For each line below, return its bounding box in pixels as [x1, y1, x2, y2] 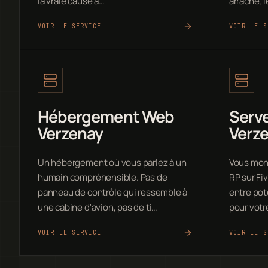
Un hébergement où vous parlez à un [38, 156, 187, 169]
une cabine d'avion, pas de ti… [38, 200, 158, 214]
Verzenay [38, 121, 103, 144]
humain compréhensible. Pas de [38, 170, 167, 184]
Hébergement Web [38, 105, 174, 127]
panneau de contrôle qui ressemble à [38, 185, 188, 199]
